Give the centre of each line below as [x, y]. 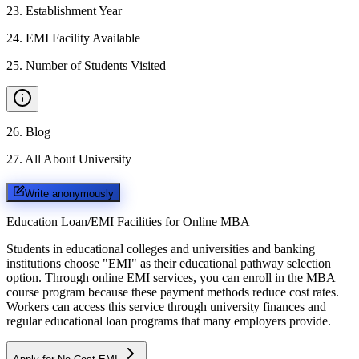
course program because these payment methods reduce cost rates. [173, 292]
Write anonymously [69, 193]
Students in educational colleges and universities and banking [161, 248]
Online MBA [216, 221]
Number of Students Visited [96, 65]
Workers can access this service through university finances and [166, 306]
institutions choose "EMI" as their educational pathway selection [169, 263]
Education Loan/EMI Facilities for [93, 221]
